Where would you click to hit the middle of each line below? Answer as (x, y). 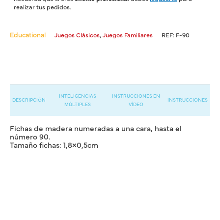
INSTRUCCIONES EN (136, 96)
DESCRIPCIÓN (29, 100)
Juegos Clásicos (77, 35)
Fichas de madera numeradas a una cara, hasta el (96, 128)
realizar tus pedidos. (42, 7)
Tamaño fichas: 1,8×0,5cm (54, 144)
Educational (28, 35)
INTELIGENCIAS (77, 96)
